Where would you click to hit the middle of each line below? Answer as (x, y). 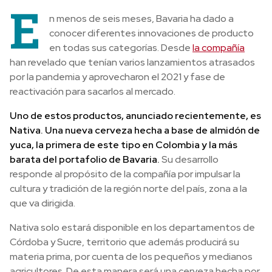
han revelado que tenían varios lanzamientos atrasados (132, 62)
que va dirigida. (42, 203)
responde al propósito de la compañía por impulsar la (125, 174)
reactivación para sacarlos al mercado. (93, 91)
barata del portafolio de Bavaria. (85, 159)
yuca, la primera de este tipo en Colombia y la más (124, 145)
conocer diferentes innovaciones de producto (151, 33)
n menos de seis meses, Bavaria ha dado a (141, 19)
